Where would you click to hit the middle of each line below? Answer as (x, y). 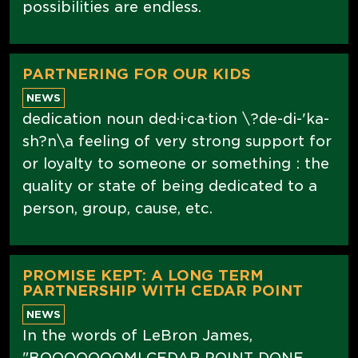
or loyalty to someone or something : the (176, 163)
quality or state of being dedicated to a (170, 185)
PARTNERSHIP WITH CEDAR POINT (163, 290)
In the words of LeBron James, (137, 335)
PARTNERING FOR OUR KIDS (137, 74)
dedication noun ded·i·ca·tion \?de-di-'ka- (176, 118)
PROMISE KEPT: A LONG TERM (143, 275)
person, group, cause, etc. (117, 208)
